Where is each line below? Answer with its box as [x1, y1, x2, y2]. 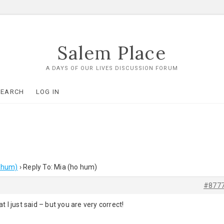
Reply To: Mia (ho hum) [23, 163, 97, 171]
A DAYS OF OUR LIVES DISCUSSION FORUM [46, 65, 178, 71]
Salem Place [57, 41, 166, 64]
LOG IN [35, 88, 60, 95]
